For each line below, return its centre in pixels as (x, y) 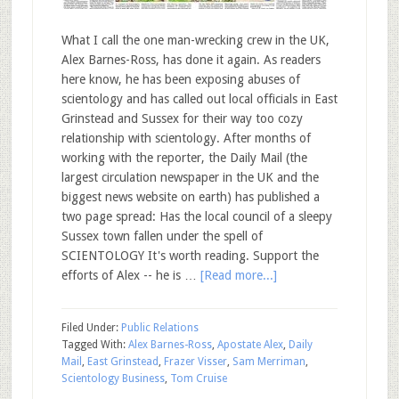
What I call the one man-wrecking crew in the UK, (195, 40)
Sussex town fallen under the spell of (162, 236)
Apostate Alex (250, 345)
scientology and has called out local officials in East (199, 99)
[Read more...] (238, 275)
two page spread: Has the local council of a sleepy (196, 216)
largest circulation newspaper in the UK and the (190, 177)
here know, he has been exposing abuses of (180, 79)
